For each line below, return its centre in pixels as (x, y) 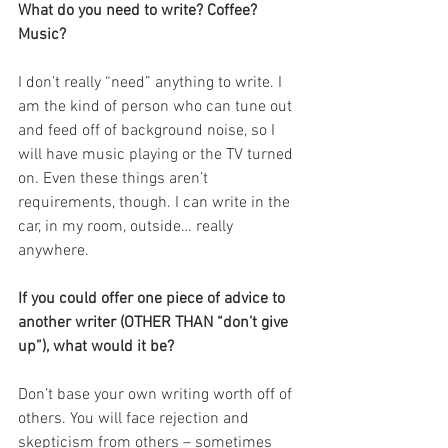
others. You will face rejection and (135, 419)
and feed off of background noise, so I (148, 131)
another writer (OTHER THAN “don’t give (155, 323)
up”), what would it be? (96, 347)
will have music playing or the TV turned (157, 155)
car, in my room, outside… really (127, 227)
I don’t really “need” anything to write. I (152, 83)
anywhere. (53, 251)
